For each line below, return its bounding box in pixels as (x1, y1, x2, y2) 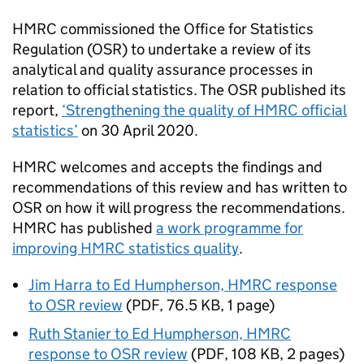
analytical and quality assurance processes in (12, 60, 313, 79)
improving (12, 239, 80, 258)
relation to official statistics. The (12, 80, 227, 99)
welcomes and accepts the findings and (57, 158, 323, 176)
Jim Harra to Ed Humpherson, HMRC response (28, 275, 337, 294)
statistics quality (125, 239, 239, 258)
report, (12, 101, 62, 119)
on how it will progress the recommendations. (42, 198, 345, 217)
